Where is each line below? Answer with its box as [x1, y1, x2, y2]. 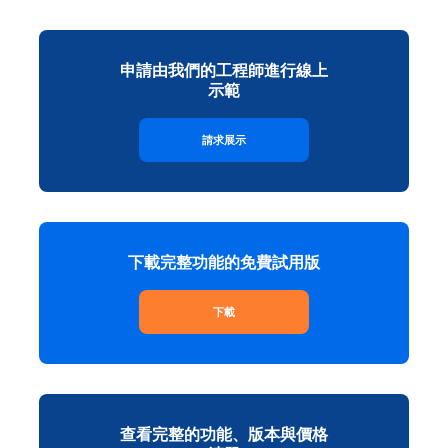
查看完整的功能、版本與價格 [120, 423, 328, 445]
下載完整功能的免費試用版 [128, 251, 320, 273]
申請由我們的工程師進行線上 [120, 59, 328, 81]
